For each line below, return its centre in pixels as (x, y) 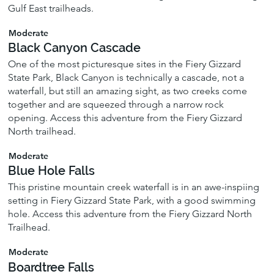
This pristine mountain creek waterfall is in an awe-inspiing (134, 187)
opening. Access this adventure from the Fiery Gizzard (125, 118)
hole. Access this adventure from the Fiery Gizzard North (130, 214)
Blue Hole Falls (52, 171)
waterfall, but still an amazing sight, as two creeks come (128, 91)
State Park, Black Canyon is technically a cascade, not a (126, 78)
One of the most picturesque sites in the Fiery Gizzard (125, 64)
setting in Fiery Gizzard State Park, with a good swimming (132, 201)
